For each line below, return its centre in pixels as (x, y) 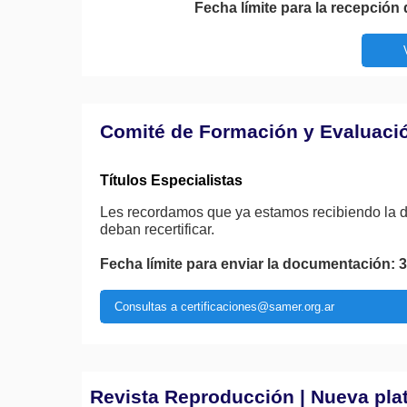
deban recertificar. (157, 229)
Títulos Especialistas (171, 180)
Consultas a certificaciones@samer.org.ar (224, 307)
